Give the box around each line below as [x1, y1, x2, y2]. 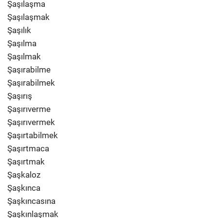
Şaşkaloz [7, 170, 40, 180]
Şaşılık [7, 25, 31, 35]
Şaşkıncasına [7, 196, 55, 206]
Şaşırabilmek [7, 78, 55, 88]
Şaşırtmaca [7, 144, 49, 153]
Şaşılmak [7, 52, 41, 61]
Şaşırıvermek [7, 117, 55, 127]
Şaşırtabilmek [7, 130, 58, 140]
